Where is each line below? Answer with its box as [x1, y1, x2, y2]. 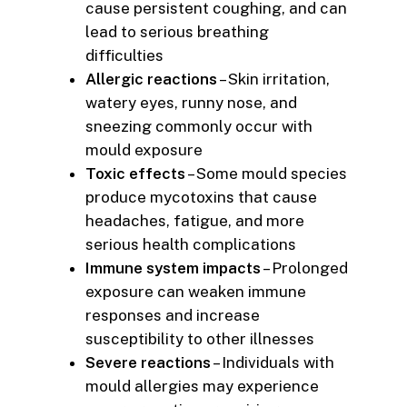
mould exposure [85, 141, 203, 160]
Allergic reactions [85, 70, 217, 89]
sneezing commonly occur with [85, 117, 313, 136]
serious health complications [85, 235, 296, 254]
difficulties [85, 46, 164, 65]
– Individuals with [211, 353, 334, 372]
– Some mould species [185, 164, 347, 184]
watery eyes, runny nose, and [85, 94, 297, 113]
